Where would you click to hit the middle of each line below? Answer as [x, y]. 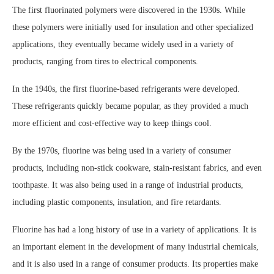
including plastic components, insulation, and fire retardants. [117, 202]
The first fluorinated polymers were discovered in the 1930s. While [129, 10]
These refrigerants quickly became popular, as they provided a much [130, 106]
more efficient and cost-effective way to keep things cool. [112, 123]
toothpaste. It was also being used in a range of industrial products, [128, 185]
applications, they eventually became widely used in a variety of [123, 44]
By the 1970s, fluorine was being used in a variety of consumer [122, 151]
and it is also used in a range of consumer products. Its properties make [135, 264]
